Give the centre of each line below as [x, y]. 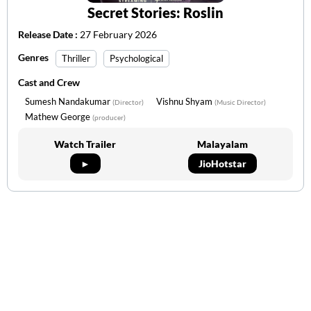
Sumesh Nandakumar [69, 102]
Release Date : [49, 35]
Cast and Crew [49, 83]
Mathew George [59, 117]
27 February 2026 [118, 35]
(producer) [109, 118]
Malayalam [222, 144]
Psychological [136, 58]
